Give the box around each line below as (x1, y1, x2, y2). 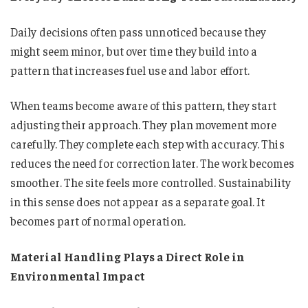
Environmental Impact (10, 268, 145, 284)
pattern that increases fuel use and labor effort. (10, 62, 250, 78)
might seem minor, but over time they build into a (10, 43, 258, 58)
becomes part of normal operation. (10, 213, 186, 229)
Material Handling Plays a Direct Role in (10, 249, 245, 265)
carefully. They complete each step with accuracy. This (10, 136, 285, 152)
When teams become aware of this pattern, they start (10, 98, 277, 113)
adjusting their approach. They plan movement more (10, 117, 277, 133)
